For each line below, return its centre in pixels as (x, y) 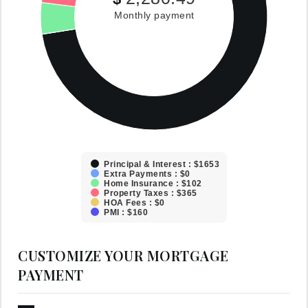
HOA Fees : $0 (134, 203)
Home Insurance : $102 (152, 184)
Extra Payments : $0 (146, 174)
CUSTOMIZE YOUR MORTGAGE (123, 255)
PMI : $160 (125, 212)
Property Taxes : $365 (150, 193)
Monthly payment (154, 15)
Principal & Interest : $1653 (161, 164)
